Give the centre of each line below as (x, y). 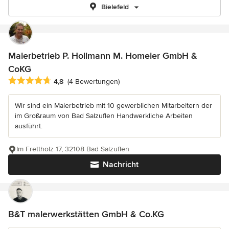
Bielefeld (115, 7)
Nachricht (121, 165)
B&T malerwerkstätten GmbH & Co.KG (86, 214)
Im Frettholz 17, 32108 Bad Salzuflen (73, 149)
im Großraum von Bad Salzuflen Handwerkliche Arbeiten (104, 116)
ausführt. (29, 126)
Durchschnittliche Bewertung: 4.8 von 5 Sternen (94, 81)
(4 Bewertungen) (94, 82)
